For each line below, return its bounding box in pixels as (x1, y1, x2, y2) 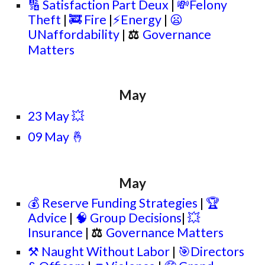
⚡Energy (112, 12, 164, 27)
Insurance (28, 225, 83, 240)
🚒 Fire (69, 12, 107, 27)
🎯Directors (178, 244, 245, 259)
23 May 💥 (28, 108, 85, 124)
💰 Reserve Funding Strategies (28, 195, 198, 211)
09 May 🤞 (28, 129, 85, 144)
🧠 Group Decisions (75, 210, 182, 225)
